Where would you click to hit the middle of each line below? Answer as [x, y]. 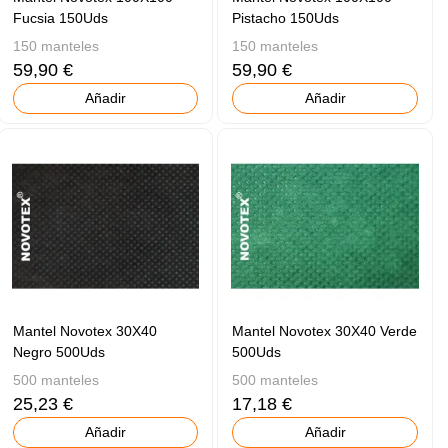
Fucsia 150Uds [60, 18]
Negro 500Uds [58, 352]
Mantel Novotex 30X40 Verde [325, 331]
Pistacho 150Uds [286, 18]
